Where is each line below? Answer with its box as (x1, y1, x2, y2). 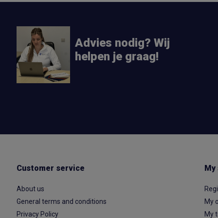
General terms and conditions (16, 198, 107, 205)
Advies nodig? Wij (74, 36, 170, 50)
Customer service (16, 163, 85, 173)
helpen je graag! (74, 50, 159, 63)
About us (16, 185, 44, 193)
